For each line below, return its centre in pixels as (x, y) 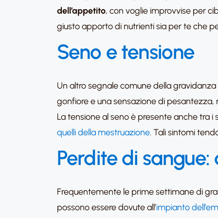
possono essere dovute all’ (107, 207)
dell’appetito (81, 11)
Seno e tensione (126, 52)
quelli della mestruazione (103, 132)
